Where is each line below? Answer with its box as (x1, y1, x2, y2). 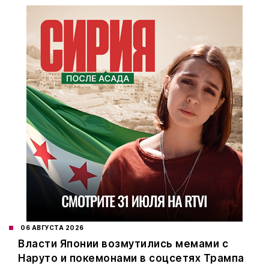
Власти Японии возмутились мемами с (18, 238, 228, 250)
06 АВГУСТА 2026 (20, 224, 84, 232)
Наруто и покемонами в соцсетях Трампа (18, 252, 244, 265)
